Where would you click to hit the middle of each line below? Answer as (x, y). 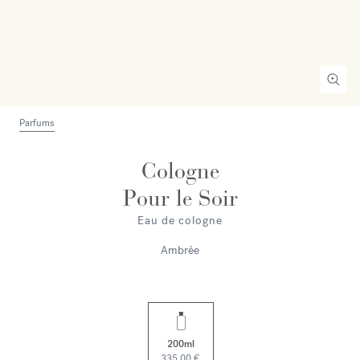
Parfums (37, 123)
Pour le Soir (180, 198)
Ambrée (180, 250)
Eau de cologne (180, 220)
